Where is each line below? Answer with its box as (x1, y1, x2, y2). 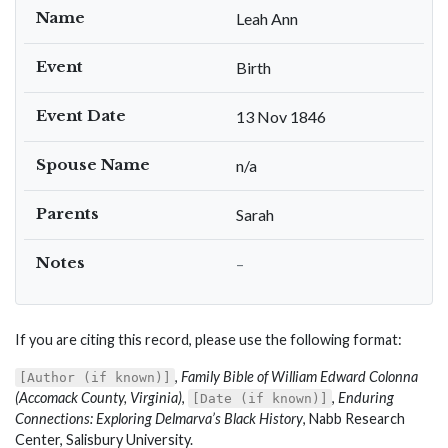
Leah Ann (236, 9, 298, 28)
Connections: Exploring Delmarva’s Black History (15, 410, 303, 427)
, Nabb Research (303, 410, 405, 427)
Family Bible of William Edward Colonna (181, 368, 418, 385)
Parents (36, 204, 99, 223)
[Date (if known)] (192, 391, 328, 406)
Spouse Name (36, 155, 150, 174)
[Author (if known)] (19, 370, 171, 385)
